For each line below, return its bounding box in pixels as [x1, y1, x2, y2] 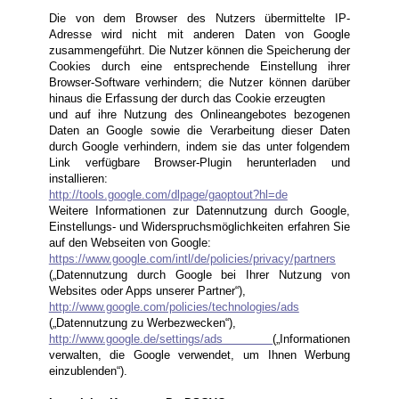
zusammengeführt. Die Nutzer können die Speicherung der [48, 44, 351, 58]
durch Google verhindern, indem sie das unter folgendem [48, 140, 351, 154]
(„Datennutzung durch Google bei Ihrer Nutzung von [48, 268, 351, 282]
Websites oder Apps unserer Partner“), [48, 284, 246, 298]
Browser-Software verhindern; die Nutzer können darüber [48, 76, 351, 90]
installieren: [48, 172, 108, 186]
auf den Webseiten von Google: [48, 236, 211, 250]
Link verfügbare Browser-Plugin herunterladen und [48, 156, 351, 170]
